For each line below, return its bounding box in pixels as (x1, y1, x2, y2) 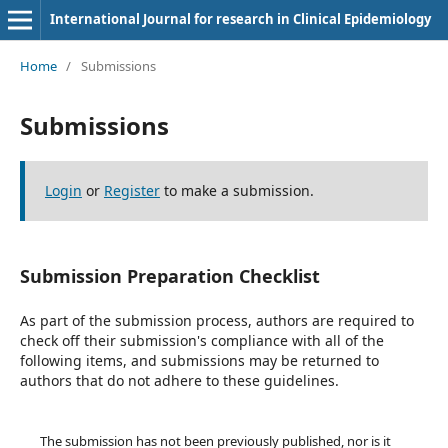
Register (103, 180, 160, 200)
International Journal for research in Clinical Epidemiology (49, 10, 431, 28)
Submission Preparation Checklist (19, 263, 320, 288)
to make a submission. (159, 180, 314, 200)
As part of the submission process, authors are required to (19, 310, 414, 330)
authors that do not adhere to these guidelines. (19, 370, 339, 390)
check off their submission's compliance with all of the (19, 330, 384, 350)
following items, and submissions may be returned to (19, 350, 379, 370)
